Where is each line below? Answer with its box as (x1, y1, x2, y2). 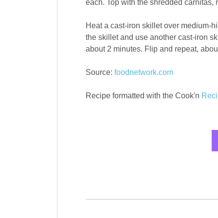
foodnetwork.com (114, 68, 173, 77)
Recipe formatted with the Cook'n (85, 91, 201, 100)
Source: (85, 68, 114, 77)
